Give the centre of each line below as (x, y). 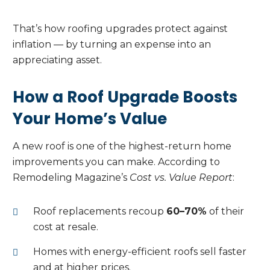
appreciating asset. (57, 60)
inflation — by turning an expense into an (112, 45)
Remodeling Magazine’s (71, 178)
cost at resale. (66, 227)
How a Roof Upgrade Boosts (125, 97)
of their (225, 212)
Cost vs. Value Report (181, 178)
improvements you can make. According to (116, 162)
